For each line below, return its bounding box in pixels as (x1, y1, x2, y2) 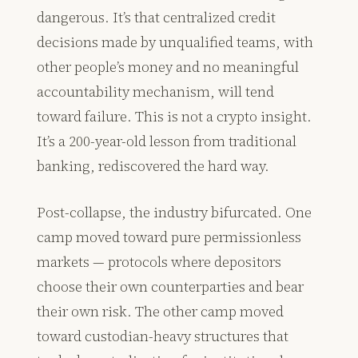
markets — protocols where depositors (37, 252, 282, 272)
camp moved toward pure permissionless (37, 227, 302, 248)
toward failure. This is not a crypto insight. (37, 106, 312, 127)
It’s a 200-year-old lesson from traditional (37, 131, 297, 152)
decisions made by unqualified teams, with (37, 32, 314, 53)
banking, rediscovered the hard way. (37, 156, 270, 177)
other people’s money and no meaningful (37, 57, 300, 78)
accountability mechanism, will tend (37, 82, 275, 102)
